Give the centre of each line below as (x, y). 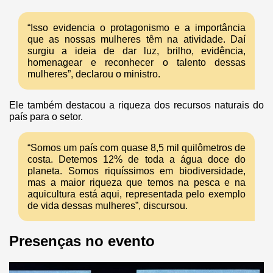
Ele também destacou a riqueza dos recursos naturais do (136, 105)
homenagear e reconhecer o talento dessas (136, 62)
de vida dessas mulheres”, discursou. (108, 205)
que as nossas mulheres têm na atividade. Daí (136, 39)
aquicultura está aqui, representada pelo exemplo (136, 194)
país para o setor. (46, 116)
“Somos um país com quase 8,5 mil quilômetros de (136, 147)
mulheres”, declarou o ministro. (95, 74)
